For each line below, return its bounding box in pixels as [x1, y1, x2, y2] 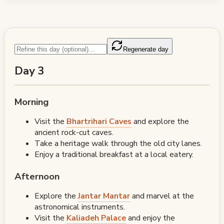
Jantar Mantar [78, 190, 130, 201]
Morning [14, 95, 49, 108]
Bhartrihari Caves [66, 115, 131, 127]
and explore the [131, 115, 189, 127]
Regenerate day [123, 45, 168, 53]
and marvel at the [130, 190, 194, 201]
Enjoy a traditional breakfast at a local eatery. [34, 148, 193, 160]
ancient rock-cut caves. [34, 126, 113, 138]
